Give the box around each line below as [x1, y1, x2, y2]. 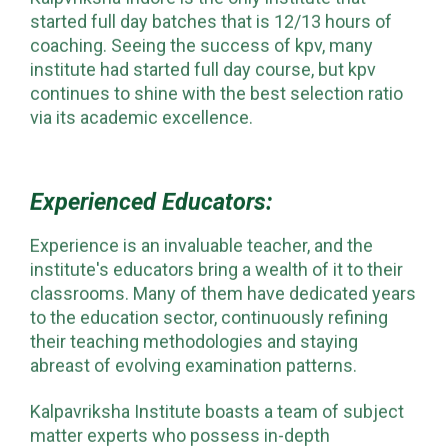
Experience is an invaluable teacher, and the [30, 234, 373, 256]
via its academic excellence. [30, 106, 253, 128]
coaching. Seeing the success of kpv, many [30, 34, 373, 56]
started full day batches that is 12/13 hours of [30, 10, 392, 32]
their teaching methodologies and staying [30, 330, 358, 352]
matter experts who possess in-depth [30, 424, 330, 446]
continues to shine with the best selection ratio [30, 82, 403, 104]
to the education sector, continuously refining [30, 306, 388, 328]
